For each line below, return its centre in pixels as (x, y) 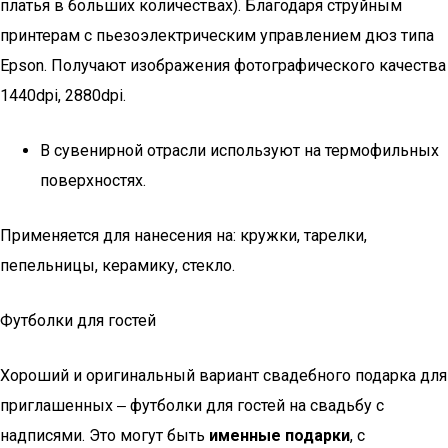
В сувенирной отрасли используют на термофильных (239, 150)
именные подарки (279, 435)
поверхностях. (93, 180)
